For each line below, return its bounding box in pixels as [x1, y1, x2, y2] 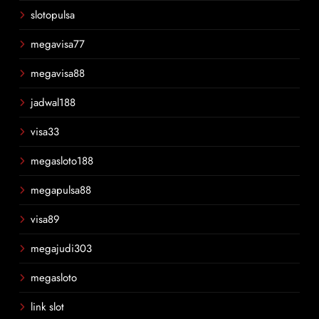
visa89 [31, 211, 60, 227]
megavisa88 [31, 66, 85, 81]
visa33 [31, 124, 59, 140]
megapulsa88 [31, 182, 91, 198]
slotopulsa [31, 7, 75, 23]
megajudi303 [31, 241, 92, 256]
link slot [31, 299, 64, 315]
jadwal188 [31, 95, 75, 110]
